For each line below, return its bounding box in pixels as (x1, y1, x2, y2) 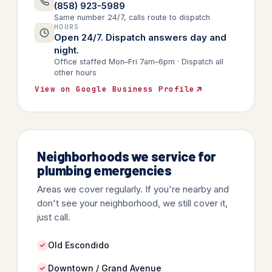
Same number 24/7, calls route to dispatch (54, 13, 210, 22)
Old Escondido (48, 240, 109, 250)
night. (54, 44, 79, 56)
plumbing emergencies (37, 162, 172, 178)
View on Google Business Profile (35, 84, 195, 94)
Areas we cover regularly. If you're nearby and (37, 183, 229, 195)
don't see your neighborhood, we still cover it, (37, 197, 228, 209)
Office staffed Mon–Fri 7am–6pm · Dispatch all (54, 57, 223, 66)
